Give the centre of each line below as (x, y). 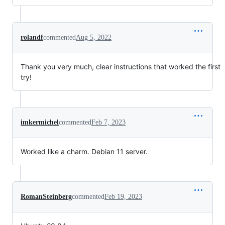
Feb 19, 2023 (123, 197)
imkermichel (40, 123)
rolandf (32, 38)
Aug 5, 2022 (94, 38)
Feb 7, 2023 (108, 123)
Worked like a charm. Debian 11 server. (84, 152)
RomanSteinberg (46, 197)
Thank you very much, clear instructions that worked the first (121, 67)
